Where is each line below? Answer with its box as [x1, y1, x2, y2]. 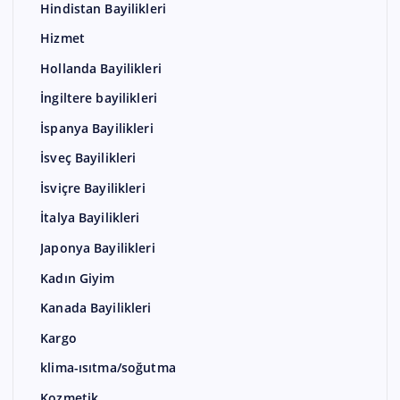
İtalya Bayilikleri [40, 209, 140, 227]
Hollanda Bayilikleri [40, 60, 162, 77]
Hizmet [40, 29, 85, 47]
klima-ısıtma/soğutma [40, 359, 176, 377]
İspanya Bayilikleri [40, 120, 154, 137]
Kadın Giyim [40, 269, 115, 287]
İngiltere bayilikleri [40, 89, 158, 107]
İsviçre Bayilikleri [40, 179, 146, 197]
